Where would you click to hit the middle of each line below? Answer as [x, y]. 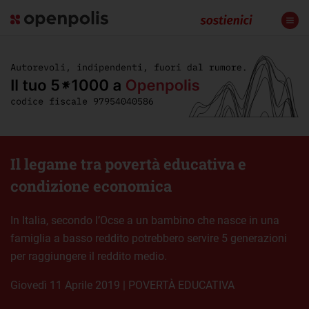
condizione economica [91, 186]
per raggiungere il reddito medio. [89, 256]
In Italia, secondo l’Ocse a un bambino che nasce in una [145, 220]
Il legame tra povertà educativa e [128, 163]
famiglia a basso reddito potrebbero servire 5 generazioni [149, 238]
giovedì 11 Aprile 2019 [69, 285]
